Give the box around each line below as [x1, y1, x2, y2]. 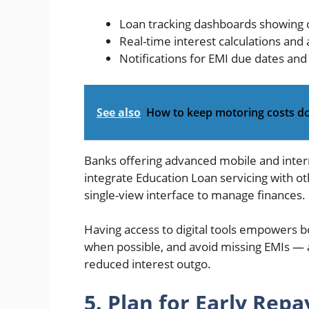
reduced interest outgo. [84, 256, 211, 272]
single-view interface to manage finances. [84, 186, 306, 203]
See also [97, 104, 141, 120]
